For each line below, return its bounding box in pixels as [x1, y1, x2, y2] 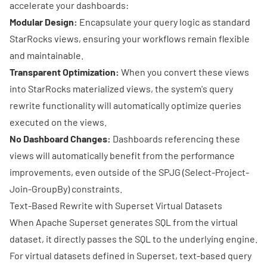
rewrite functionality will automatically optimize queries [10, 99, 241, 111]
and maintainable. [10, 49, 83, 61]
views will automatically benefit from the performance [10, 149, 235, 161]
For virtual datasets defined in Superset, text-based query [10, 249, 252, 261]
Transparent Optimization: [10, 66, 119, 77]
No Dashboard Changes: [10, 132, 111, 144]
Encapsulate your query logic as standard [77, 15, 250, 27]
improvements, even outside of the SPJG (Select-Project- [10, 166, 249, 178]
